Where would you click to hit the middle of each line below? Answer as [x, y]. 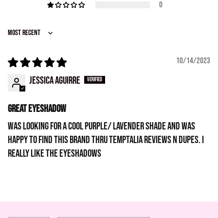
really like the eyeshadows [54, 153]
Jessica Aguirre [55, 80]
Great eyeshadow [37, 109]
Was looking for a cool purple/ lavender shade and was [101, 126]
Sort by [20, 39]
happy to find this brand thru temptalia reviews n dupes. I [106, 140]
